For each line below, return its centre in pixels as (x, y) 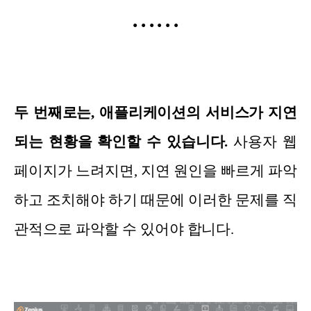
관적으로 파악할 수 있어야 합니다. (124, 229)
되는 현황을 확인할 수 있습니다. (121, 142)
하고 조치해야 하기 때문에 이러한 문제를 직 (155, 200)
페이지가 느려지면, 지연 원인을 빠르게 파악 (155, 171)
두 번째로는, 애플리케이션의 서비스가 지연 (155, 113)
